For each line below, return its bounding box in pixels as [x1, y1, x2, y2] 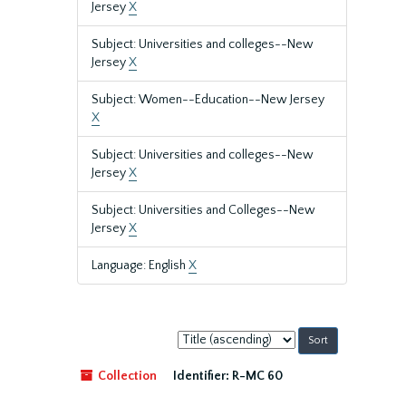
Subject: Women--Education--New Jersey [92, 92, 324, 107]
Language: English [92, 258, 188, 273]
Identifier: [173, 369, 229, 383]
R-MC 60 [232, 369, 283, 383]
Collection [95, 369, 157, 383]
